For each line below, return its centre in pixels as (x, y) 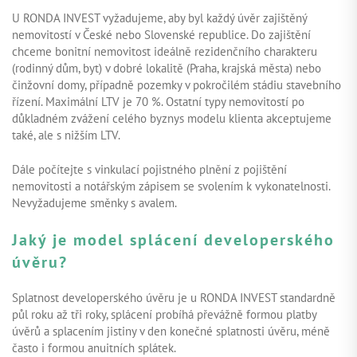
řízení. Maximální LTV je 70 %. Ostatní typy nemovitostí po (158, 101)
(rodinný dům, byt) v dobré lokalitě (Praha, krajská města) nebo (167, 68)
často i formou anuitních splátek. (94, 347)
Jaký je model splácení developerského (173, 239)
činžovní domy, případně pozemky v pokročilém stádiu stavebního (177, 84)
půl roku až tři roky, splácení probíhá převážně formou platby (164, 314)
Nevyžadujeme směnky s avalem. (94, 202)
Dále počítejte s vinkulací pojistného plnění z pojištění (149, 169)
